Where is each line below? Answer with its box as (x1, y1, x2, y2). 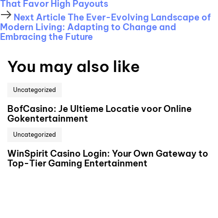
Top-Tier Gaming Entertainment (7, 157, 147, 169)
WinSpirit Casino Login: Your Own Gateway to (7, 147, 208, 159)
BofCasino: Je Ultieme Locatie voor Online (7, 103, 192, 114)
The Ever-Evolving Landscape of (68, 12, 211, 23)
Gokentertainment (7, 112, 88, 124)
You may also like (7, 56, 140, 76)
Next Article (12, 12, 68, 23)
